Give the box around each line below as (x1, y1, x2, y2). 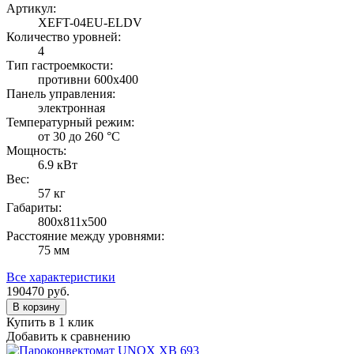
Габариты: (6, 200, 62, 214)
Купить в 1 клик (6, 314, 94, 329)
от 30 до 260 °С (38, 129, 120, 143)
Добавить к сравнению (6, 329, 130, 343)
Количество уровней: (6, 29, 121, 43)
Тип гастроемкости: (6, 58, 113, 72)
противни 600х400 (38, 72, 138, 86)
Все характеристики (6, 269, 115, 284)
